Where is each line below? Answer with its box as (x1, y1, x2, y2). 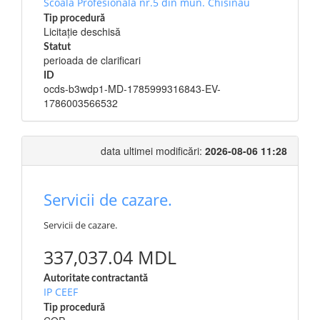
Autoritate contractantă (44, 274, 148, 284)
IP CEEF (44, 285, 78, 299)
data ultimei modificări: (101, 144, 205, 158)
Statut (44, 42, 71, 52)
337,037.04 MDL (44, 245, 176, 269)
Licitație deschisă (44, 24, 121, 39)
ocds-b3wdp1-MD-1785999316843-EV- (44, 81, 221, 96)
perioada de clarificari (44, 53, 141, 67)
